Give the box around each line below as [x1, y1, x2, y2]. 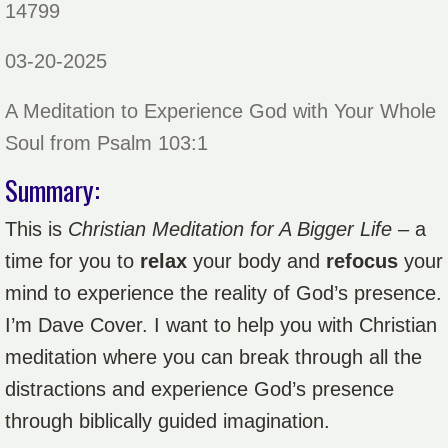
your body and [187, 249, 326, 272]
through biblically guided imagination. [5, 409, 336, 432]
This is [5, 217, 68, 240]
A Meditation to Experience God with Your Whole [5, 99, 436, 122]
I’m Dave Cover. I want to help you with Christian [5, 313, 437, 336]
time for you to [5, 249, 140, 272]
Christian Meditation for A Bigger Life [68, 217, 392, 240]
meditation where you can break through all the [5, 345, 422, 368]
